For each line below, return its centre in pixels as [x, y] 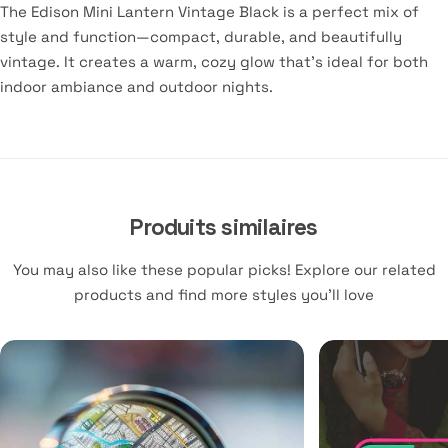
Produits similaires [224, 227]
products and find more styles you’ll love [224, 294]
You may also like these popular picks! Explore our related [224, 269]
